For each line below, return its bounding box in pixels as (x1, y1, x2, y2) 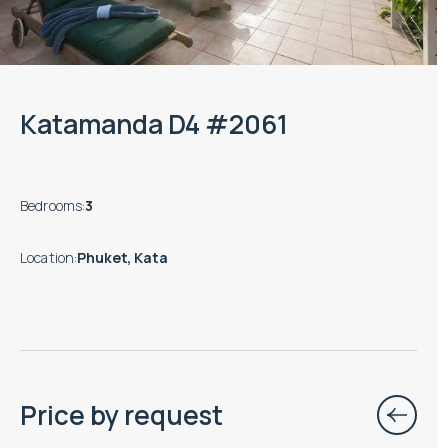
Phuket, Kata (77, 247, 168, 267)
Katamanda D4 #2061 (20, 106, 288, 143)
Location (20, 247, 75, 267)
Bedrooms (20, 195, 83, 215)
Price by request (20, 396, 223, 433)
